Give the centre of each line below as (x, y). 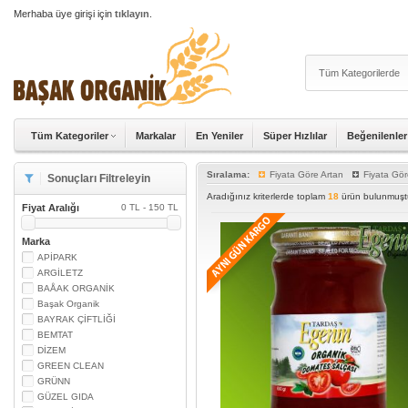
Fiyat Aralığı (51, 208)
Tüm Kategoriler (70, 136)
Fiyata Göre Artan (306, 174)
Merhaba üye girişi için (64, 14)
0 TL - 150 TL (150, 207)
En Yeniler (219, 136)
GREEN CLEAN (71, 365)
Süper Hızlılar (295, 136)
